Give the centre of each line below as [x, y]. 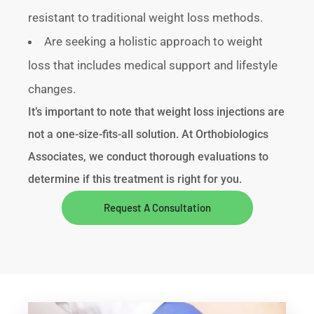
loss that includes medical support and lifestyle [153, 66]
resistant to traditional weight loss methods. [146, 18]
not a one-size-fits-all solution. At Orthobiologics [149, 135]
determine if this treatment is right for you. [135, 179]
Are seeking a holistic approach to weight [154, 42]
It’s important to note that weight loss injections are [157, 112]
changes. [52, 89]
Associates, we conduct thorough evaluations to [149, 157]
